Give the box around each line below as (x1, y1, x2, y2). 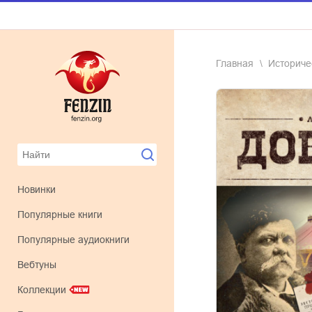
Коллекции (17, 284, 66, 295)
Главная (216, 58, 253, 69)
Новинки (24, 184, 56, 195)
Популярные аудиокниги (24, 234, 130, 245)
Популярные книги (24, 209, 102, 220)
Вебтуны (24, 259, 56, 270)
